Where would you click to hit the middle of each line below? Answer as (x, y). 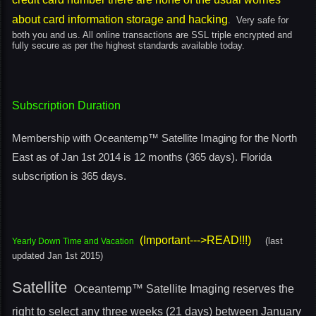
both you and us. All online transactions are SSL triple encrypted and (152, 35)
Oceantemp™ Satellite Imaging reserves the (183, 289)
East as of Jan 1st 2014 (68, 157)
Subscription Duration (66, 105)
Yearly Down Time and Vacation (73, 241)
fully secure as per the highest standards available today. (128, 45)
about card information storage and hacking (120, 19)
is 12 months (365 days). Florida (197, 157)
